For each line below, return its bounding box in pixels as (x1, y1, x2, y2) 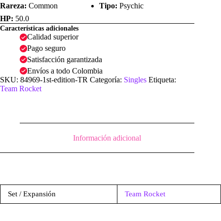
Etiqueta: (148, 75, 176, 84)
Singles (124, 75, 147, 84)
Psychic (117, 1, 144, 10)
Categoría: (90, 75, 124, 84)
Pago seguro (27, 44, 66, 53)
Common (27, 1, 58, 10)
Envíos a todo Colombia (27, 66, 103, 75)
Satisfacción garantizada (27, 55, 102, 64)
